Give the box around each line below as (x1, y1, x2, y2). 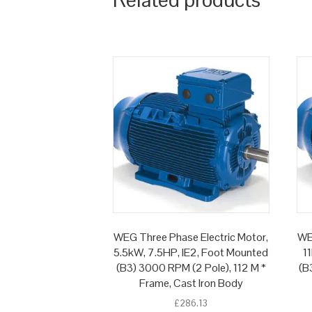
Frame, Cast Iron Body (139, 276, 243, 291)
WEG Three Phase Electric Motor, (114, 230, 269, 245)
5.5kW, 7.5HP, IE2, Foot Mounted (114, 245, 269, 260)
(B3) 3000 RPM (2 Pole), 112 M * (116, 260, 266, 276)
